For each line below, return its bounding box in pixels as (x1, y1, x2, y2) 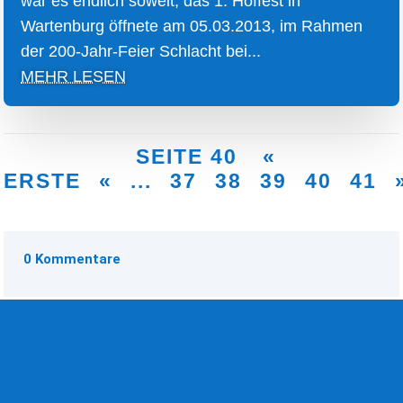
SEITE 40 (136, 145, 245, 169)
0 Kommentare (23, 250, 121, 267)
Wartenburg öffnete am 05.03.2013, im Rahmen (21, 17, 363, 36)
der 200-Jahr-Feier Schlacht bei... (21, 42, 262, 61)
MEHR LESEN (21, 67, 127, 86)
